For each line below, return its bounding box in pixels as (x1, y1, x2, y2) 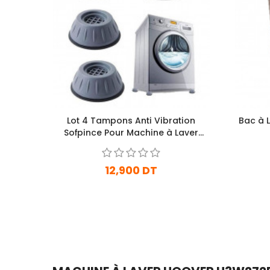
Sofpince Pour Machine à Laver (64, 127, 199, 139)
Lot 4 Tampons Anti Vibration (67, 115, 196, 127)
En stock (107, 180, 155, 196)
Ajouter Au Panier (104, 212, 173, 224)
